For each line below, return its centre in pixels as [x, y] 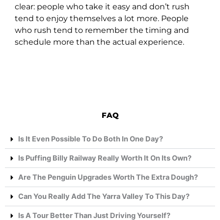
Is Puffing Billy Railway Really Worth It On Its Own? [105, 158]
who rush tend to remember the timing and [102, 30]
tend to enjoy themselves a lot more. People [102, 19]
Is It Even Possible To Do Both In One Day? [90, 139]
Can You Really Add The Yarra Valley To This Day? [104, 197]
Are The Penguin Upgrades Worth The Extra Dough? [108, 178]
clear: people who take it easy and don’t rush [102, 7]
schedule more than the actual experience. [99, 42]
